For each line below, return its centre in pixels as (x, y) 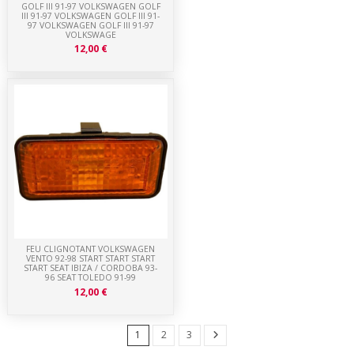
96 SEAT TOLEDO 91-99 (91, 277)
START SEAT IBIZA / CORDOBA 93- (91, 268)
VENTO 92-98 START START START (91, 258)
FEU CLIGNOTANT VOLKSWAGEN (91, 249)
